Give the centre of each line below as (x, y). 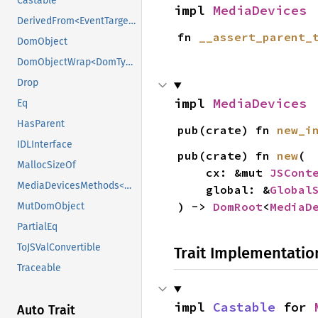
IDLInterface (45, 145)
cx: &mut (237, 172)
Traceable (39, 268)
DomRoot (237, 207)
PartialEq (37, 227)
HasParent (41, 124)
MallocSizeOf (46, 165)
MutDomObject (51, 207)
